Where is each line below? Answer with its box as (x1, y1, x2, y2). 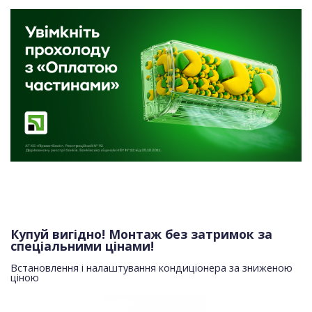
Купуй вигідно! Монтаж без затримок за (10, 225, 272, 242)
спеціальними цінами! (10, 237, 154, 254)
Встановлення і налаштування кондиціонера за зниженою (10, 260, 292, 274)
